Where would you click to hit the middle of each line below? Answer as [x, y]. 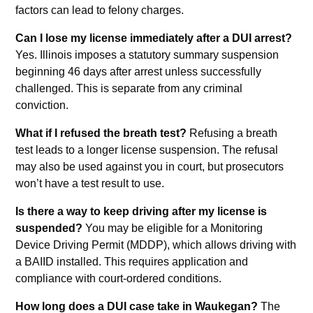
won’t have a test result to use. [90, 183]
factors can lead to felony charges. [100, 10]
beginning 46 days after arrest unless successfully [139, 71]
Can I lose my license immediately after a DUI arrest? [154, 38]
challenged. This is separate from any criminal [129, 88]
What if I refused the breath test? [101, 133]
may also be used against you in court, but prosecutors [150, 166]
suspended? [49, 228]
